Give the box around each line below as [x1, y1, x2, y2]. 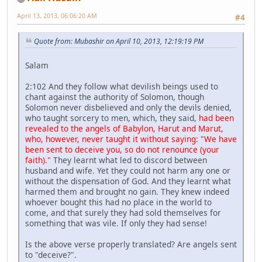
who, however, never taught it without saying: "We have [25, 133, 237, 145]
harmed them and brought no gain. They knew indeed [25, 186, 229, 198]
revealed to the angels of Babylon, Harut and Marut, [25, 123, 223, 135]
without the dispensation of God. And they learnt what [25, 175, 231, 187]
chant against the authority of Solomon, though [25, 91, 204, 103]
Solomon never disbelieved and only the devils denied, [25, 102, 232, 113]
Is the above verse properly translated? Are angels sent [25, 239, 237, 250]
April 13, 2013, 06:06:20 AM [17, 11, 97, 20]
